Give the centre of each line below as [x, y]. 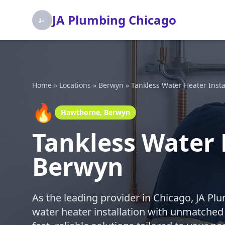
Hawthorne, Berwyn [95, 112]
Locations [75, 85]
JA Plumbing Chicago [114, 20]
